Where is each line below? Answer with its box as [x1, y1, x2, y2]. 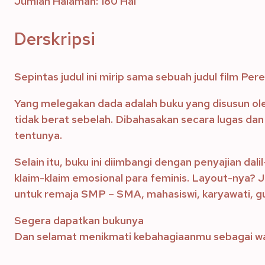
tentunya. [14, 128, 62, 142]
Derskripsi [14, 27, 95, 50]
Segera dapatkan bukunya [14, 214, 144, 227]
